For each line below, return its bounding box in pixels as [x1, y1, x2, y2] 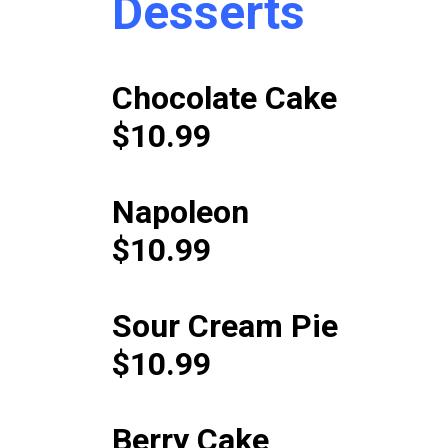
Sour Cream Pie [111, 306, 338, 345]
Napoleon [111, 192, 249, 231]
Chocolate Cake [111, 78, 337, 117]
